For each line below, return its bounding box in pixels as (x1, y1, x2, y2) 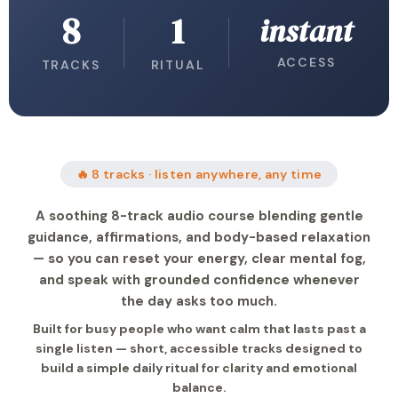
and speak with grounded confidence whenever (38, 271, 360, 289)
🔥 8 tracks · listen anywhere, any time (76, 166, 322, 182)
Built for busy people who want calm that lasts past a (32, 321, 366, 337)
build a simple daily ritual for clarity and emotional (41, 360, 357, 376)
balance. (171, 379, 227, 395)
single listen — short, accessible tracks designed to (36, 340, 362, 356)
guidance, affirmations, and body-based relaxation (28, 228, 370, 246)
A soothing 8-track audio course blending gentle (35, 207, 363, 225)
